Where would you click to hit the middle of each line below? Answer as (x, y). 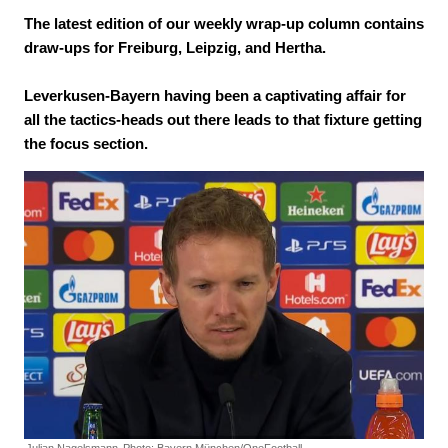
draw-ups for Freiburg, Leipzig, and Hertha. (175, 47)
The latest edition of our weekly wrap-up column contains (224, 23)
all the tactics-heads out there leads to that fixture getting (223, 119)
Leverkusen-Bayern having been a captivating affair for (215, 95)
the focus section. (86, 143)
